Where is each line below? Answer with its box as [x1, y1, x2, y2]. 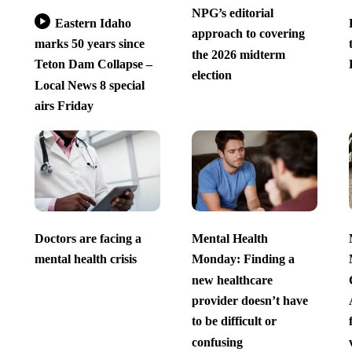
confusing [191, 335, 243, 349]
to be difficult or [191, 314, 277, 328]
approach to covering [191, 27, 305, 41]
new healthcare [191, 273, 273, 287]
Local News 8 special [34, 78, 145, 92]
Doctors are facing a [34, 232, 141, 246]
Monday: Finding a [191, 252, 295, 266]
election [191, 68, 232, 82]
